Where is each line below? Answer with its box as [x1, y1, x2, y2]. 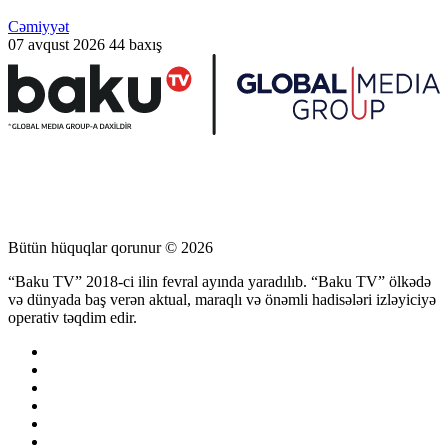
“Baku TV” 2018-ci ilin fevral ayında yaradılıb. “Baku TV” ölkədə [8, 273, 431, 291]
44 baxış [109, 35, 162, 53]
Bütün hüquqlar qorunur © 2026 [8, 239, 213, 257]
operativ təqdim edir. [8, 309, 137, 327]
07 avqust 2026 [8, 35, 105, 53]
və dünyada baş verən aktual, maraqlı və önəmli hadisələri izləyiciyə [8, 291, 436, 309]
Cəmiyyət [8, 17, 69, 35]
